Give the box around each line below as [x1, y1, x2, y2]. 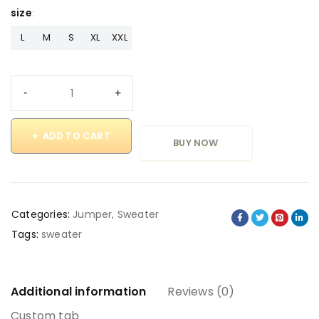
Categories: [11, 206, 70, 221]
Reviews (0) [167, 283, 235, 300]
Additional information [11, 283, 147, 300]
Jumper [73, 206, 113, 221]
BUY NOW [173, 135, 219, 150]
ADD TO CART [42, 128, 110, 142]
